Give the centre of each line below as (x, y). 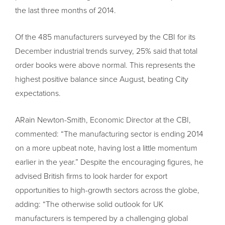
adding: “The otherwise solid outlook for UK (89, 205)
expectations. (38, 94)
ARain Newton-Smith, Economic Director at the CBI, (103, 120)
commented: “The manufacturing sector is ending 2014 (109, 134)
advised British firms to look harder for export (91, 177)
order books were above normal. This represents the (105, 66)
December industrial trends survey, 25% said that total (106, 51)
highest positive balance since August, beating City (102, 80)
